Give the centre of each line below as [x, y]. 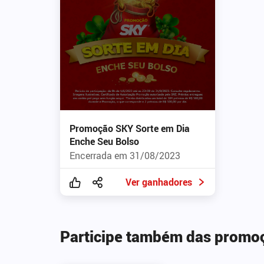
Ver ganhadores [159, 182]
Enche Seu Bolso [104, 141]
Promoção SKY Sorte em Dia [130, 128]
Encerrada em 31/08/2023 [125, 155]
